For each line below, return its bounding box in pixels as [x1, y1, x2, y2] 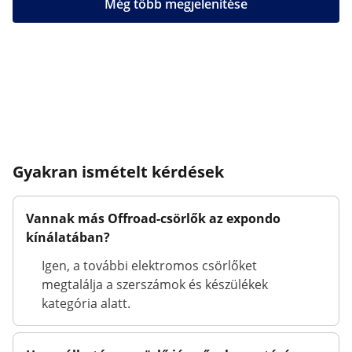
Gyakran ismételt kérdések [13, 161, 224, 182]
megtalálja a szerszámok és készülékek [42, 276, 268, 293]
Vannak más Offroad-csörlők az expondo [26, 210, 280, 227]
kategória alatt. [42, 295, 130, 312]
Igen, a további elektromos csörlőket [42, 257, 257, 274]
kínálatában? [26, 229, 110, 246]
